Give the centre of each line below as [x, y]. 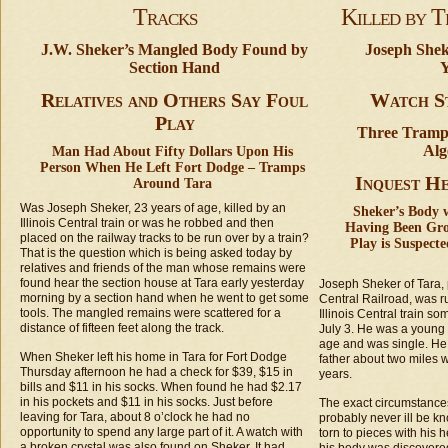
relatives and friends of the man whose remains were [163, 268]
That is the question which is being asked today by [156, 253]
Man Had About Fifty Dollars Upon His [172, 151]
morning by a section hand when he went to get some [164, 298]
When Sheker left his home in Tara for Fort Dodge [153, 357]
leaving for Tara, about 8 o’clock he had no [135, 417]
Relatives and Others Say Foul [174, 100]
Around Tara [172, 183]
